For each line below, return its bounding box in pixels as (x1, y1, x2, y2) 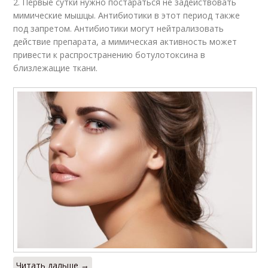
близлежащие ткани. (13, 62, 98, 74)
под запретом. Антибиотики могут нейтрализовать (13, 23, 224, 35)
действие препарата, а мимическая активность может (13, 36, 237, 48)
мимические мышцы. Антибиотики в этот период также (13, 10, 240, 22)
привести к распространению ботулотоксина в (13, 49, 206, 61)
